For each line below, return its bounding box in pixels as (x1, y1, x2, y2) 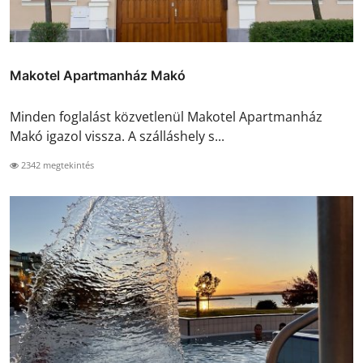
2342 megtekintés (19, 158, 94, 171)
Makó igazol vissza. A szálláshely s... (10, 126, 224, 145)
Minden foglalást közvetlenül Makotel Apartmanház (10, 107, 322, 126)
